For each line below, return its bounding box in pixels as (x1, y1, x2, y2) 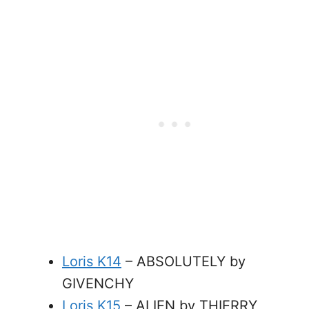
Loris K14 (62, 253, 121, 270)
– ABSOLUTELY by (121, 253, 246, 270)
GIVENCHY (62, 275, 134, 292)
